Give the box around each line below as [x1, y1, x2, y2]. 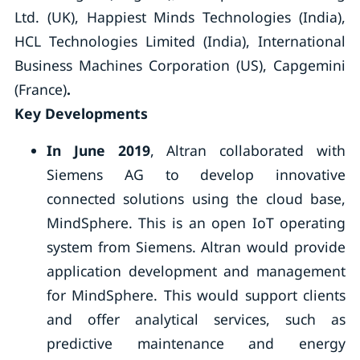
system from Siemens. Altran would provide [46, 237, 346, 256]
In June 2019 [46, 141, 150, 160]
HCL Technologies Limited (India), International [14, 31, 346, 51]
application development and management [46, 261, 346, 280]
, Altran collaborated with [149, 141, 346, 160]
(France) [14, 80, 67, 99]
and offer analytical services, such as [46, 309, 346, 329]
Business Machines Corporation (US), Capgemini [14, 55, 346, 75]
